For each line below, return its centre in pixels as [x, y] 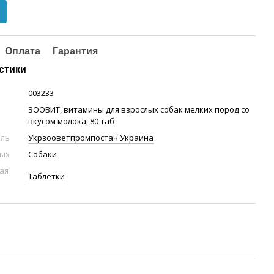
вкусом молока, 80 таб [72, 121]
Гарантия [76, 51]
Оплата [23, 51]
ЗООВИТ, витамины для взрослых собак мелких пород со [139, 109]
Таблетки [47, 176]
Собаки [43, 154]
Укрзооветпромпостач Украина [91, 138]
